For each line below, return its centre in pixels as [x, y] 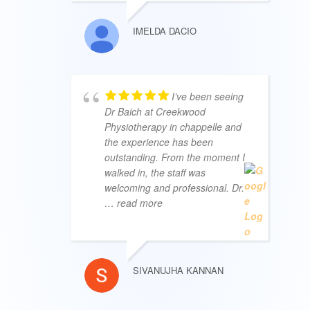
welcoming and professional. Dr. [174, 188]
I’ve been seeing [208, 97]
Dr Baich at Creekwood [155, 112]
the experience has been [159, 142]
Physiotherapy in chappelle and [173, 127]
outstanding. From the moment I [175, 157]
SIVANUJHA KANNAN [178, 270]
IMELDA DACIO [165, 31]
